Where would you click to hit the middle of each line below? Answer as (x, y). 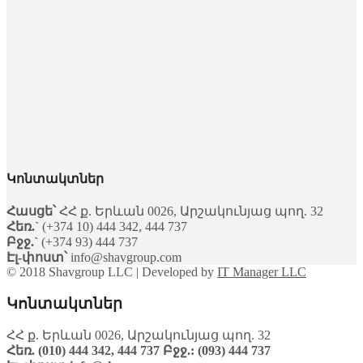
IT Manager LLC (262, 271)
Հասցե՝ (31, 211)
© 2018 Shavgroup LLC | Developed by (112, 271)
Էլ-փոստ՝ (38, 257)
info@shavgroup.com (126, 257)
